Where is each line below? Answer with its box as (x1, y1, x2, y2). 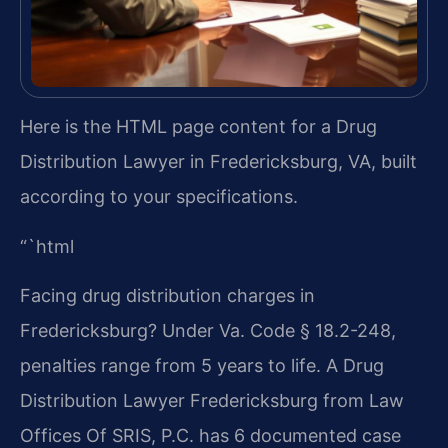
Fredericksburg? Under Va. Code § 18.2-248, (20, 320, 396, 342)
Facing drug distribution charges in (20, 285, 315, 307)
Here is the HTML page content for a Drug (20, 116, 377, 138)
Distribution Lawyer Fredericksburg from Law (20, 390, 404, 412)
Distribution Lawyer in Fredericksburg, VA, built (20, 151, 417, 173)
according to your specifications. (20, 186, 298, 208)
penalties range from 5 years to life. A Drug (20, 355, 384, 377)
